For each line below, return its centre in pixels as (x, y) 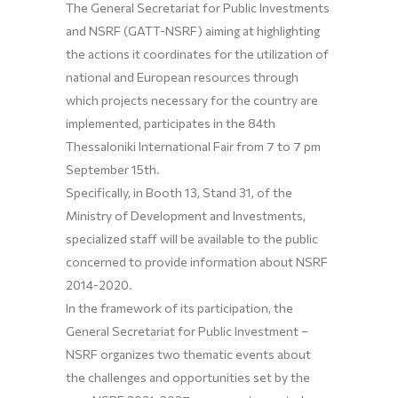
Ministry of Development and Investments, (186, 215)
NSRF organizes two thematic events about (188, 354)
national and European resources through (182, 77)
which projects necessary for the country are (192, 100)
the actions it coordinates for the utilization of (197, 54)
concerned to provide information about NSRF (197, 262)
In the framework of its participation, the (179, 308)
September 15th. (113, 169)
